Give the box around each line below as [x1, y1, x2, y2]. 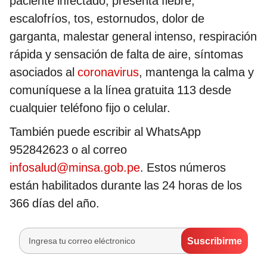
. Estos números [140, 160, 226, 175]
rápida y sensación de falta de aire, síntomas [10, 47, 243, 62]
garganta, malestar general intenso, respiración [10, 29, 257, 44]
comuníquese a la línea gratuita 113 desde [10, 83, 231, 98]
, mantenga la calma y [139, 65, 254, 80]
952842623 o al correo [10, 142, 127, 157]
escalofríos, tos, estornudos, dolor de [10, 11, 204, 26]
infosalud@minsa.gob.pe [10, 160, 140, 175]
